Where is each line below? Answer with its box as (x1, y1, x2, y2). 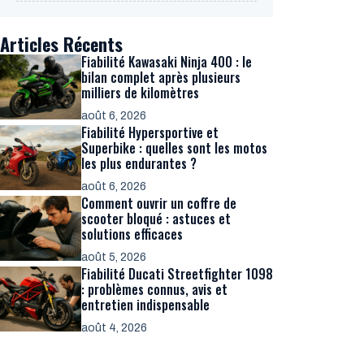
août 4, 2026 (81, 322, 147, 334)
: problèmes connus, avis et (81, 279, 227, 299)
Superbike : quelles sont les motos (81, 138, 267, 158)
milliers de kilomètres (81, 83, 199, 102)
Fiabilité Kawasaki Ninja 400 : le (81, 52, 252, 71)
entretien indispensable (81, 295, 210, 314)
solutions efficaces (81, 224, 183, 244)
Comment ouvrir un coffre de (81, 193, 236, 213)
